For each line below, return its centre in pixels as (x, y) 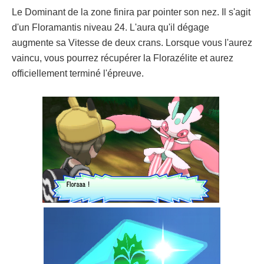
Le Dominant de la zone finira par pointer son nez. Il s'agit (131, 12)
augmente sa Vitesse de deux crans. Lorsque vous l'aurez (132, 42)
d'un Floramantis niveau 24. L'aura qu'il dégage (110, 27)
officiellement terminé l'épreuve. (78, 73)
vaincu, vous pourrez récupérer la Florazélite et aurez (123, 58)
